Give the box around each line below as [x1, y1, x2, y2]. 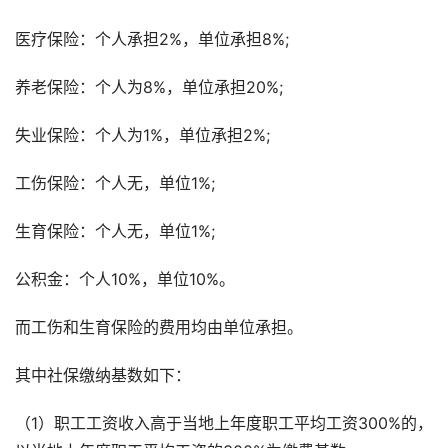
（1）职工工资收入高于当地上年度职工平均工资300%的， [15, 414, 433, 433]
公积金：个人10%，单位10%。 [15, 270, 235, 289]
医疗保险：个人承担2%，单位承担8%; [15, 30, 289, 49]
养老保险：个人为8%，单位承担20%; [15, 78, 283, 97]
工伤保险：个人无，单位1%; [15, 174, 215, 193]
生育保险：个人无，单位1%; [15, 222, 215, 241]
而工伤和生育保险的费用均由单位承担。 [15, 318, 303, 337]
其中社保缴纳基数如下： [15, 366, 191, 385]
